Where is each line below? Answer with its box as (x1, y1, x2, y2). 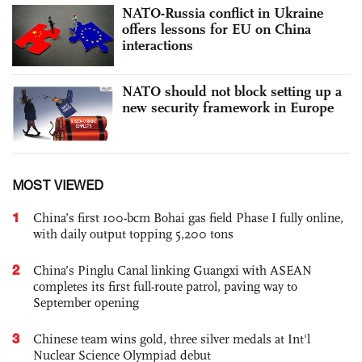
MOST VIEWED (12, 177, 103, 192)
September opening (33, 294, 139, 310)
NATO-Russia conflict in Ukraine (122, 4, 323, 23)
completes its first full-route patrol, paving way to (33, 278, 297, 294)
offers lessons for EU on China (122, 20, 311, 39)
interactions (122, 36, 193, 55)
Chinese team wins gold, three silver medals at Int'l (33, 330, 310, 347)
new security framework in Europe (122, 98, 334, 116)
